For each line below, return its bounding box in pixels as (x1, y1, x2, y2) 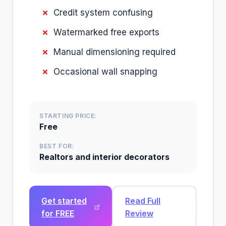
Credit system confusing (53, 8, 153, 18)
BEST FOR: (39, 142, 75, 150)
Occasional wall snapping (53, 67, 157, 77)
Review (125, 208, 153, 218)
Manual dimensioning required (53, 47, 176, 57)
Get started (41, 196, 87, 206)
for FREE (41, 208, 74, 218)
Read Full (125, 196, 160, 206)
